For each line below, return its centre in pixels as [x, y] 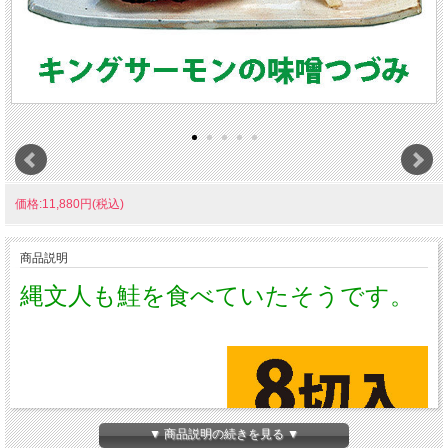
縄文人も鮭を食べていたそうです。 [217, 295]
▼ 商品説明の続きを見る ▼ [224, 433]
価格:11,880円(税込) [69, 203]
